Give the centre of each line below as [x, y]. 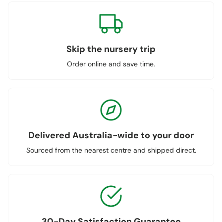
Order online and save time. [111, 64]
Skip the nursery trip [111, 49]
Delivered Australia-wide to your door [111, 136]
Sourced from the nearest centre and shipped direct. [111, 150]
